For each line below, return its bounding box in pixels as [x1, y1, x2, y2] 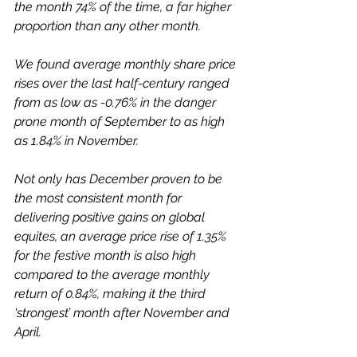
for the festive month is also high [14, 248, 199, 263]
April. [14, 324, 48, 339]
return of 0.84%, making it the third [14, 286, 209, 301]
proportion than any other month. [14, 18, 201, 33]
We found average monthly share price [14, 57, 239, 72]
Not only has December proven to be [14, 171, 226, 186]
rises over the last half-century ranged [14, 76, 233, 91]
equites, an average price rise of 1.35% [14, 229, 229, 244]
